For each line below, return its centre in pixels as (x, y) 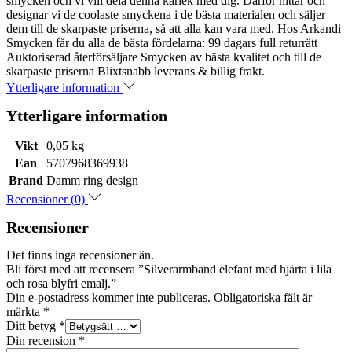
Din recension (42, 341)
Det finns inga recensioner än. (80, 255)
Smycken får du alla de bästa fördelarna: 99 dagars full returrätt (162, 43)
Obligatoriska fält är (263, 298)
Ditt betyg (33, 326)
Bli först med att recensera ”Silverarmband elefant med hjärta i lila (169, 269)
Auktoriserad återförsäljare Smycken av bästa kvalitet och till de (164, 57)
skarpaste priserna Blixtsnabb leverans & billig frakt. (136, 71)
